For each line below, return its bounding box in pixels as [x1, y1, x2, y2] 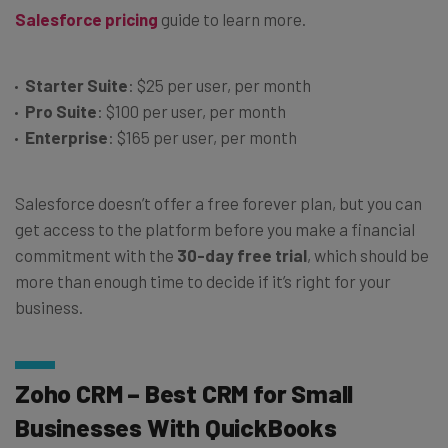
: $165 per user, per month [108, 127, 297, 148]
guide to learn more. [158, 9, 306, 30]
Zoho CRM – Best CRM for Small [15, 378, 354, 409]
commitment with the [15, 245, 177, 266]
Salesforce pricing [15, 9, 158, 30]
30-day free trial [177, 245, 307, 266]
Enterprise [25, 127, 108, 148]
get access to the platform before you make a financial [15, 219, 415, 240]
